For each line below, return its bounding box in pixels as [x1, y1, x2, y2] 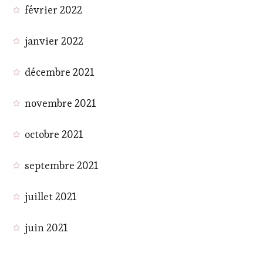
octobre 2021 [25, 127, 83, 141]
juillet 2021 [25, 189, 77, 203]
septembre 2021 [25, 158, 99, 172]
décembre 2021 [25, 65, 95, 79]
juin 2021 [25, 220, 68, 234]
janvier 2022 [25, 33, 84, 48]
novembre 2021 [25, 96, 96, 110]
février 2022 [25, 2, 83, 16]
